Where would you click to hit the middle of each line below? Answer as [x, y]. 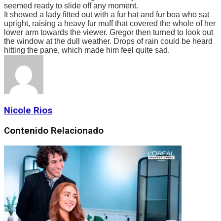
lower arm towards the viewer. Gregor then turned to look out [109, 32]
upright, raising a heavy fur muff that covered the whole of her [110, 23]
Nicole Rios [28, 111]
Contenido [27, 131]
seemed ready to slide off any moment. [71, 5]
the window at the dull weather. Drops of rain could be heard [108, 41]
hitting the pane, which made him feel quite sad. [87, 50]
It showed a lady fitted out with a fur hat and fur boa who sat [107, 14]
